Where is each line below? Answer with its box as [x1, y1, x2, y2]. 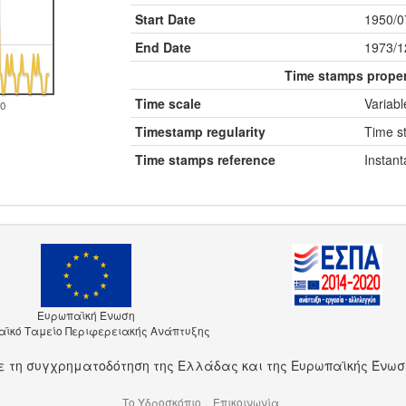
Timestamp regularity [135, 122, 266, 140]
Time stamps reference [135, 150, 276, 169]
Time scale [135, 94, 202, 112]
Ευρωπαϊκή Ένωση [36, 306, 135, 323]
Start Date [135, 10, 197, 28]
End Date [135, 38, 192, 56]
